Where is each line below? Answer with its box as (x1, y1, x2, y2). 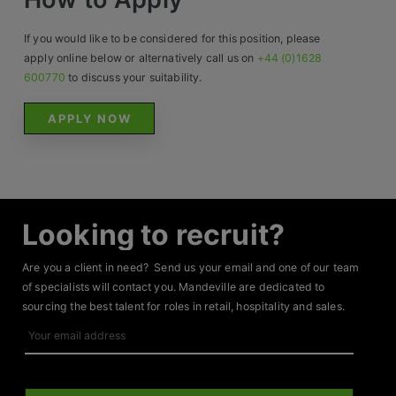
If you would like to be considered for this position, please (24, 31, 321, 45)
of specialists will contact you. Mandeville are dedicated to (22, 279, 325, 293)
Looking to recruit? (22, 217, 286, 252)
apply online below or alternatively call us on (24, 50, 257, 65)
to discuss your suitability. (65, 70, 202, 84)
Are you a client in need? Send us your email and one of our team (22, 260, 360, 274)
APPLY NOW (47, 110, 132, 126)
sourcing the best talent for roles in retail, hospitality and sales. (22, 299, 345, 313)
